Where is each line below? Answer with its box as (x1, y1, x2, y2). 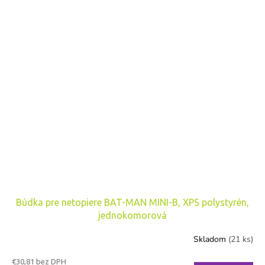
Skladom (193, 234, 228, 245)
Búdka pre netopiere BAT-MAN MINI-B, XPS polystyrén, (16, 196, 249, 208)
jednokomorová (98, 209, 167, 221)
